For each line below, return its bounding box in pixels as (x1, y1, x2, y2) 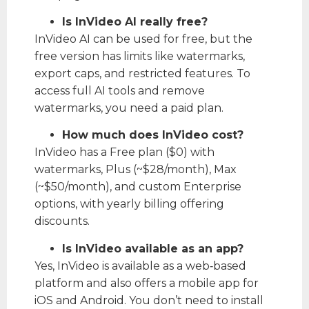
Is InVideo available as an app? (62, 241, 243, 255)
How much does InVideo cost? (62, 128, 243, 142)
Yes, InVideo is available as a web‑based (34, 259, 246, 272)
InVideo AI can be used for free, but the (34, 32, 252, 46)
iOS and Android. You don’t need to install (34, 293, 263, 307)
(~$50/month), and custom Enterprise (34, 180, 241, 194)
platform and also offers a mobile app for (34, 276, 259, 290)
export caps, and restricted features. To (34, 66, 250, 80)
